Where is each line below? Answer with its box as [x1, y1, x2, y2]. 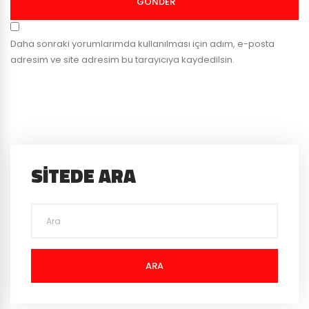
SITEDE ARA [31, 160, 136, 190]
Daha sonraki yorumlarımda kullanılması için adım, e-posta [10, 37, 275, 51]
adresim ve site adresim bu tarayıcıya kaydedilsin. [10, 53, 235, 67]
